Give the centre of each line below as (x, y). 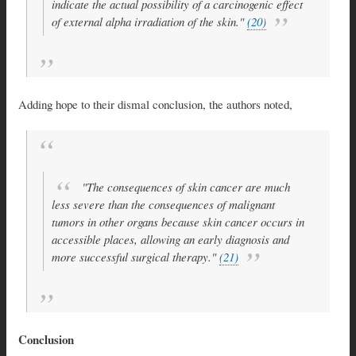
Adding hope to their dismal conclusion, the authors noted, (155, 104)
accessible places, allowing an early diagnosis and (170, 239)
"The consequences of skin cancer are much (186, 186)
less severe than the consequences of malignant (163, 204)
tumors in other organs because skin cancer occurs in (178, 221)
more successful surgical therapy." (135, 256)
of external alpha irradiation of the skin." (149, 21)
